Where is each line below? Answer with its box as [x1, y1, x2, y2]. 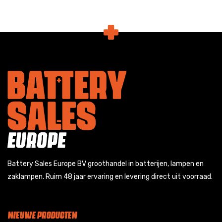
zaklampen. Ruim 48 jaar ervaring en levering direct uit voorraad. [7, 172, 213, 181]
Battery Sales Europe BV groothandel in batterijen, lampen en [7, 159, 204, 168]
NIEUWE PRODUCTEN [7, 208, 77, 219]
